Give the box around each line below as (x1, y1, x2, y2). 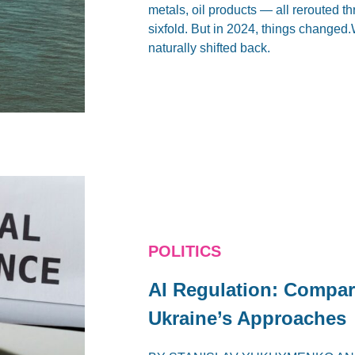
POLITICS (148, 242, 222, 261)
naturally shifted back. (148, 41, 271, 55)
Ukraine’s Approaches (148, 307, 347, 330)
